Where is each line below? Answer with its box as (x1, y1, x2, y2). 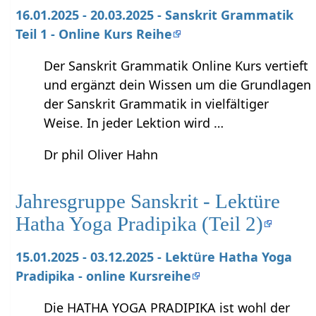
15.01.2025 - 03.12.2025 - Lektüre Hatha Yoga (16, 248, 293, 265)
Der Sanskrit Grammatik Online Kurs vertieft (44, 56, 309, 74)
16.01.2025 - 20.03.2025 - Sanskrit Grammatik (16, 6, 294, 23)
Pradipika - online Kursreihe (16, 267, 192, 284)
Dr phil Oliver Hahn (44, 145, 159, 163)
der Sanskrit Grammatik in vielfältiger (44, 95, 269, 112)
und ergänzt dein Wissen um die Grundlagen (44, 75, 312, 93)
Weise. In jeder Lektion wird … (44, 114, 224, 131)
